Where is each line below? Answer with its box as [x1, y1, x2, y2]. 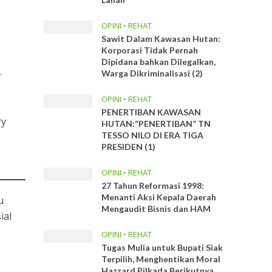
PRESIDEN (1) [101, 141, 156, 152]
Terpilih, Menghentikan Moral [101, 254, 221, 264]
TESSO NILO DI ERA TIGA [101, 130, 204, 140]
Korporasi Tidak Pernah [101, 45, 199, 55]
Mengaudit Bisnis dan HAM [101, 203, 211, 214]
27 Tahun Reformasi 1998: [101, 180, 205, 191]
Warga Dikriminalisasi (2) [101, 68, 203, 78]
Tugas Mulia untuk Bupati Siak [101, 242, 223, 253]
